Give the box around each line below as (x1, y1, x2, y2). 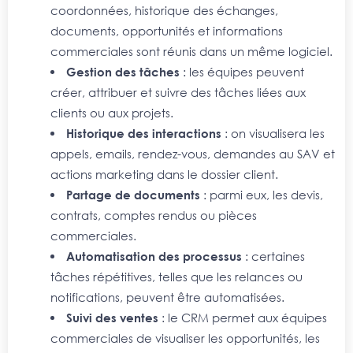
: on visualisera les (221, 125, 325, 140)
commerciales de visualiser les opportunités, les (50, 330, 320, 345)
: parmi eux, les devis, (200, 187, 324, 202)
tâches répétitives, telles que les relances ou (50, 269, 303, 284)
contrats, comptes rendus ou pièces (50, 207, 257, 222)
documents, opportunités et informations (50, 23, 283, 38)
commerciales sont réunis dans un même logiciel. (50, 43, 336, 58)
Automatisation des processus (66, 248, 243, 263)
